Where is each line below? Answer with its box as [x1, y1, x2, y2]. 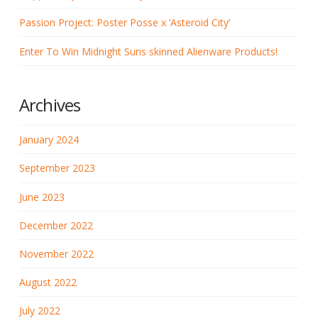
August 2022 [18, 275, 77, 290]
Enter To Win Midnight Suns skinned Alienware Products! [18, 44, 278, 58]
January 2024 [18, 133, 79, 147]
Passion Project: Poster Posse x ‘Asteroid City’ [18, 16, 230, 30]
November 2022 [18, 246, 94, 261]
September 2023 [18, 161, 95, 175]
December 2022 [18, 218, 93, 232]
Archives [18, 93, 81, 116]
